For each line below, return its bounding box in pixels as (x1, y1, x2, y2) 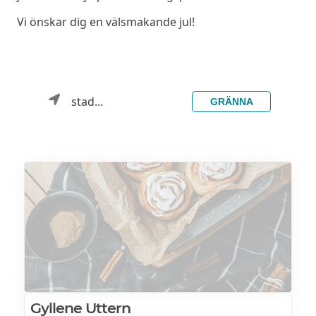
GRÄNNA (209, 95, 253, 107)
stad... (71, 93, 103, 109)
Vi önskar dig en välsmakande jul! (17, 14, 195, 30)
